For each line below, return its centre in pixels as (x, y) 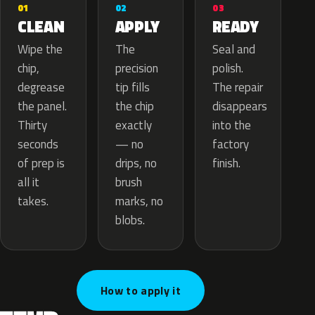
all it (28, 182)
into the (232, 126)
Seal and (234, 50)
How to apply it (141, 291)
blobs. (130, 220)
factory (231, 144)
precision (136, 69)
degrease (41, 88)
